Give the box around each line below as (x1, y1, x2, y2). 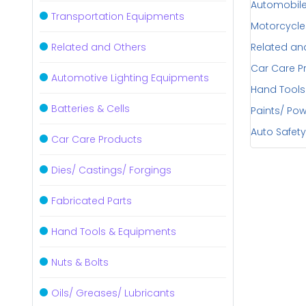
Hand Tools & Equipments (51, 225, 176, 238)
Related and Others (51, 40, 146, 54)
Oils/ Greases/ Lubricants (51, 286, 175, 300)
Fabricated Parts (51, 194, 132, 208)
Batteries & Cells (51, 102, 130, 115)
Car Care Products (51, 133, 142, 146)
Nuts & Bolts (51, 255, 109, 269)
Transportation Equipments (51, 10, 184, 23)
